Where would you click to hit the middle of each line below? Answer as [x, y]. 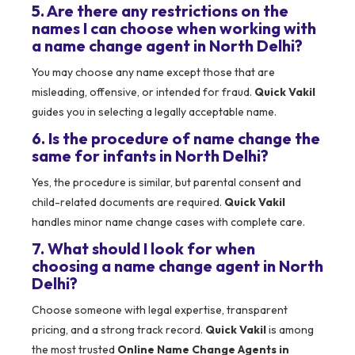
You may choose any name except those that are [153, 73]
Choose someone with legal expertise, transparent [160, 310]
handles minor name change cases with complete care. [168, 222]
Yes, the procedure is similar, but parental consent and [166, 183]
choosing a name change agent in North [177, 266]
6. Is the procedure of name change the [176, 139]
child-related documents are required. [128, 202]
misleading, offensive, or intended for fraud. [143, 92]
